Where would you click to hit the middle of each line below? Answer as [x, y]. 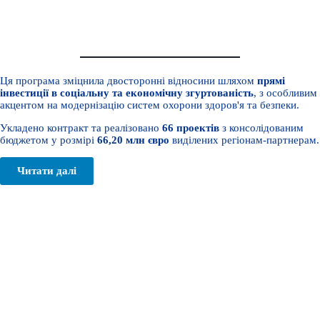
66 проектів [191, 128]
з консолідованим [261, 128]
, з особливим [285, 93]
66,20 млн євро [133, 140]
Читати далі [47, 170]
